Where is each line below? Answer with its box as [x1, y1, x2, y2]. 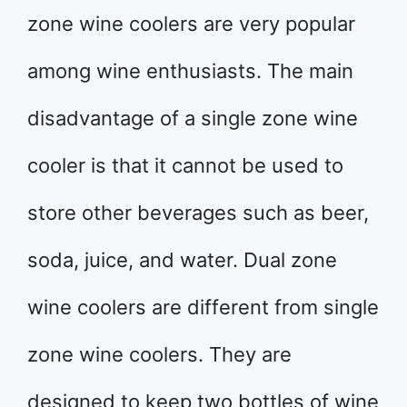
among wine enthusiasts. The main [27, 59, 353, 83]
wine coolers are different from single [27, 295, 379, 319]
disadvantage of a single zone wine [27, 106, 358, 130]
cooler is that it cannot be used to [27, 154, 343, 177]
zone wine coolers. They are [27, 342, 292, 366]
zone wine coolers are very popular [27, 12, 355, 35]
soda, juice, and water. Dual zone [27, 248, 337, 272]
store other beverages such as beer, [27, 201, 369, 224]
